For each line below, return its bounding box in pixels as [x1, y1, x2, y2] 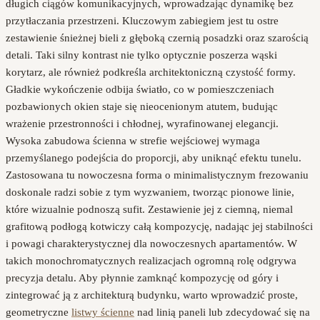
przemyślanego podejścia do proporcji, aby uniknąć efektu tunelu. [6, 151, 301, 164]
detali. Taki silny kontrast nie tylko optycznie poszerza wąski [6, 49, 277, 61]
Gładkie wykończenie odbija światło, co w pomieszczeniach [6, 83, 274, 95]
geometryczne [6, 306, 71, 318]
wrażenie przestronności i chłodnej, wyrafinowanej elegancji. [6, 117, 279, 129]
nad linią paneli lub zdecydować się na [134, 306, 310, 318]
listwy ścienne [71, 306, 134, 318]
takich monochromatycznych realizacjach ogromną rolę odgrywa [6, 254, 296, 266]
